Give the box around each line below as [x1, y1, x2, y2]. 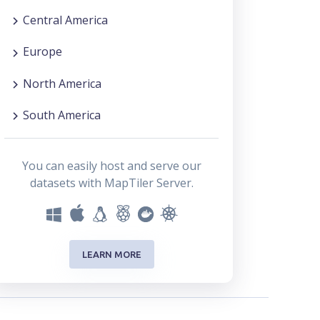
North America [23, 75, 101, 91]
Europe [23, 44, 62, 60]
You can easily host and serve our [21, 158, 201, 174]
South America [23, 106, 101, 123]
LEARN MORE [81, 249, 141, 259]
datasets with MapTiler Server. [29, 175, 194, 191]
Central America [23, 12, 108, 29]
